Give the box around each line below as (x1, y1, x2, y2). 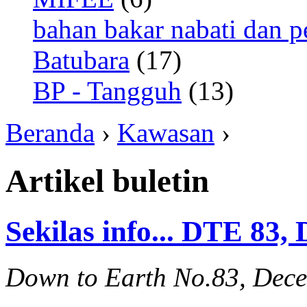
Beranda (5, 118, 95, 147)
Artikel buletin (5, 163, 209, 199)
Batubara (33, 45, 130, 75)
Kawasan (117, 118, 214, 147)
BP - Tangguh (33, 76, 182, 106)
